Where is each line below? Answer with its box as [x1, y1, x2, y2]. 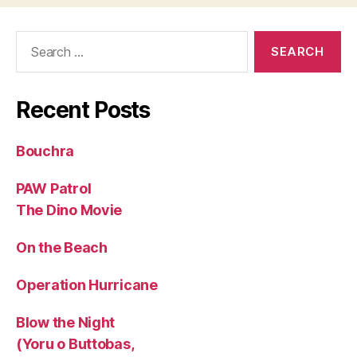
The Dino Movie [16, 202, 123, 218]
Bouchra [16, 143, 75, 159]
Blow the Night [16, 314, 116, 331]
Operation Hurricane [16, 277, 158, 293]
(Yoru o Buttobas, [16, 335, 135, 352]
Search [9, 30, 53, 47]
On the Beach [16, 239, 108, 256]
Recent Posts [16, 96, 151, 124]
